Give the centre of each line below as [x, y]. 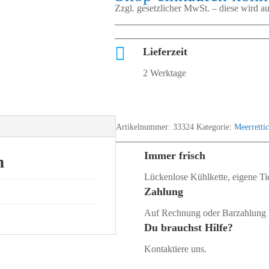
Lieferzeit [165, 52]
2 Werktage [165, 73]
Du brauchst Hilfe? [189, 227]
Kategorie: [216, 127]
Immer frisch [175, 155]
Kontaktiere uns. [176, 249]
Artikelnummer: [145, 127]
